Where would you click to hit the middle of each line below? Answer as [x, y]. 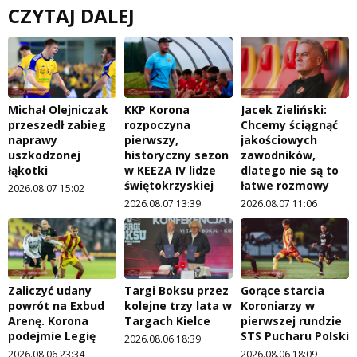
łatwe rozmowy [285, 185]
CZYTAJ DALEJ [71, 15]
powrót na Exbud [56, 306]
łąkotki [28, 170]
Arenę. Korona [48, 321]
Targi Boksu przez [177, 291]
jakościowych [279, 139]
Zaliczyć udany [50, 291]
